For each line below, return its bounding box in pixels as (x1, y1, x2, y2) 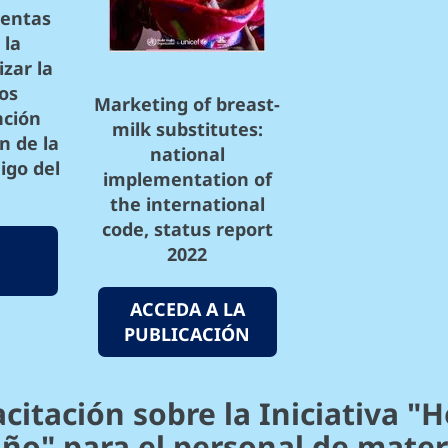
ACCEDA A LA (129, 297, 245, 322)
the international (109, 192, 265, 217)
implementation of (102, 167, 272, 192)
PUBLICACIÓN (124, 322, 251, 347)
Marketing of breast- (94, 92, 281, 117)
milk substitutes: (111, 117, 263, 142)
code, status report (101, 217, 273, 242)
